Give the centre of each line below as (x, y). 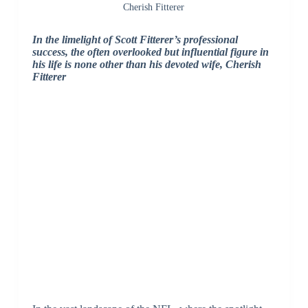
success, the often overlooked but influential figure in (150, 52)
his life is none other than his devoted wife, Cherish (146, 65)
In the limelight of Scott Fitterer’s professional (135, 40)
